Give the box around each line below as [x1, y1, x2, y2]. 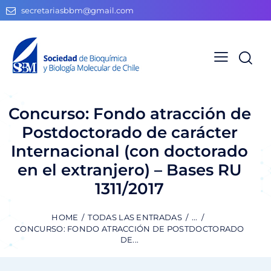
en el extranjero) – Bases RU [17, 160, 242, 180]
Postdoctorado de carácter [21, 122, 238, 142]
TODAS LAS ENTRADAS [88, 212, 182, 223]
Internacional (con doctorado [11, 141, 248, 161]
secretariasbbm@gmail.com [21, 5, 134, 16]
